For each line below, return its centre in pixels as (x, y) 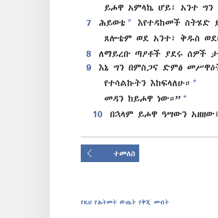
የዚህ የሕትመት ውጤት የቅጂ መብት (125, 202)
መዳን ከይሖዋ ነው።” (143, 98)
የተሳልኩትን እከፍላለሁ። (147, 83)
